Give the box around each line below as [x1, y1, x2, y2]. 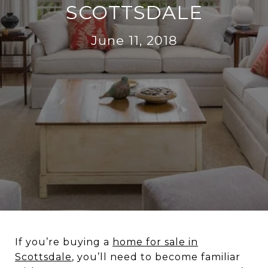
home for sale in [112, 236, 198, 248]
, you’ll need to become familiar [72, 251, 240, 263]
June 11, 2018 [90, 32, 178, 48]
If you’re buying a [15, 236, 112, 248]
